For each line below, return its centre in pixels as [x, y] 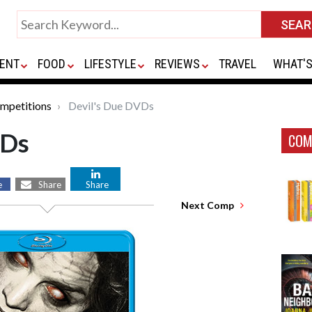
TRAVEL [237, 64]
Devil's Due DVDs [110, 106]
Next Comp [211, 205]
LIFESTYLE [110, 64]
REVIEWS [178, 64]
